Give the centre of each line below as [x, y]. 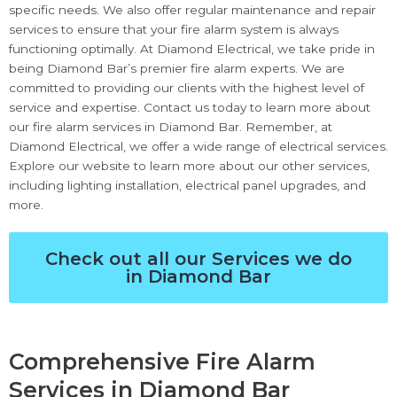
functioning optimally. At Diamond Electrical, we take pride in [192, 49]
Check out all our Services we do [198, 259]
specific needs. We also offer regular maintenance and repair [192, 10]
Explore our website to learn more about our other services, [189, 166]
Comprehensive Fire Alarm [162, 362]
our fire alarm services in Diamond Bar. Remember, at [171, 127]
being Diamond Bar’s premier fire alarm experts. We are [177, 68]
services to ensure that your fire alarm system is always [174, 29]
